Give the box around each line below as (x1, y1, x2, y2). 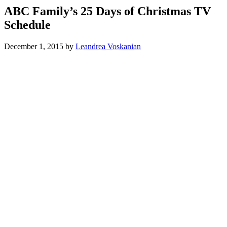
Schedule (4, 18, 51, 31)
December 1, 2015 (4, 42, 63, 51)
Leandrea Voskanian (75, 42, 141, 51)
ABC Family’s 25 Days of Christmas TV (4, 4, 211, 18)
